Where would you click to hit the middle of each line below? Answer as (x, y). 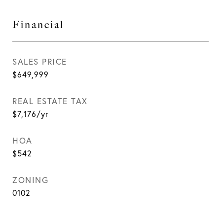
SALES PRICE (40, 61)
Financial (38, 24)
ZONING (30, 180)
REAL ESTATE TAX (50, 101)
